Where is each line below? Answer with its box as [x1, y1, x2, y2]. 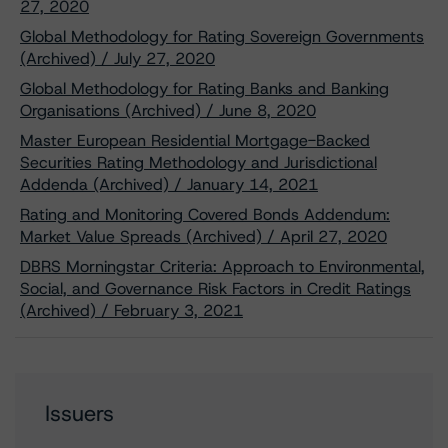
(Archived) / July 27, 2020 [20, 48, 215, 69]
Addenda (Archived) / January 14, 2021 [20, 174, 318, 195]
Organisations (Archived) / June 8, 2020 [20, 100, 316, 121]
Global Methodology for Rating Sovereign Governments [20, 26, 424, 47]
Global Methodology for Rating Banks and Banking [20, 78, 389, 99]
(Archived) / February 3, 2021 [20, 300, 243, 321]
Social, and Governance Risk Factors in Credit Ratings [20, 278, 411, 299]
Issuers [45, 399, 114, 428]
